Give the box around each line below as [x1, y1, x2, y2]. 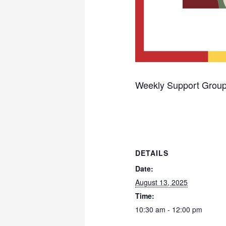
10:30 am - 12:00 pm [135, 204, 203, 214]
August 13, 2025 [135, 177, 188, 187]
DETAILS [135, 147, 169, 158]
